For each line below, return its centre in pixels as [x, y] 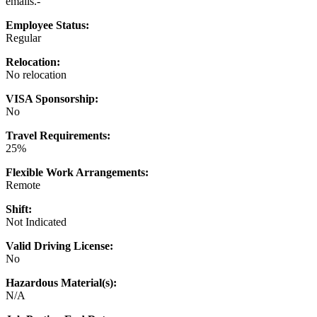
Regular [23, 38]
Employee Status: [47, 25]
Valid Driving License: [59, 246]
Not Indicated [36, 221]
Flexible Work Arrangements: [77, 172]
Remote [23, 185]
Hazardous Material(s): [61, 282]
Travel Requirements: [58, 135]
